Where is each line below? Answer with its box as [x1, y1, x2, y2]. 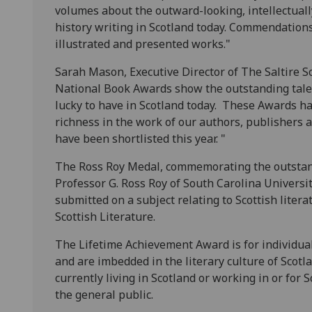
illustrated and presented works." [55, 36, 231, 52]
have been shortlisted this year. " [55, 131, 226, 147]
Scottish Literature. [55, 209, 155, 225]
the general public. [55, 287, 153, 303]
